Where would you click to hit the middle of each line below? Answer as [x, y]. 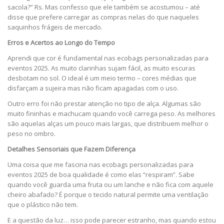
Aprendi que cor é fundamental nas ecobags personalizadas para [108, 58]
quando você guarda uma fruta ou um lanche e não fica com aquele [110, 185]
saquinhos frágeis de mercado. [55, 27]
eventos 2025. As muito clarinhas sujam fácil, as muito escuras [101, 68]
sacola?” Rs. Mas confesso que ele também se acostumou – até [104, 7]
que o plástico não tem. [43, 205]
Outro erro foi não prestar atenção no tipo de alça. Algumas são [104, 104]
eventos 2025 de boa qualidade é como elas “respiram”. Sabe [101, 175]
